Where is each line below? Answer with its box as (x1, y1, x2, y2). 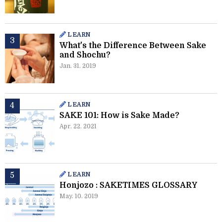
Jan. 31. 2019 (59, 62, 96, 70)
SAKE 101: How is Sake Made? (59, 111, 179, 120)
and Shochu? (59, 51, 111, 60)
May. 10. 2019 (59, 193, 98, 200)
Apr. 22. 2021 (59, 123, 97, 130)
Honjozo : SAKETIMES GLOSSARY (59, 181, 197, 190)
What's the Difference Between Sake (59, 41, 206, 51)
